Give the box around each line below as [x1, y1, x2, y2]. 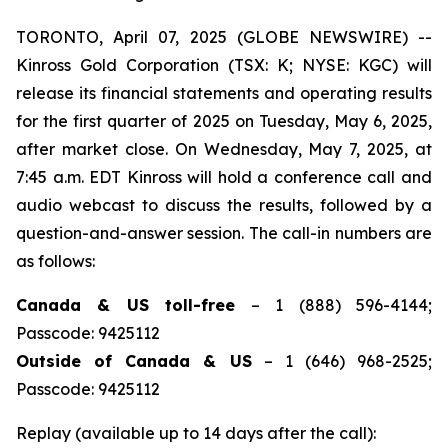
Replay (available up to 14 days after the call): [16, 423, 376, 443]
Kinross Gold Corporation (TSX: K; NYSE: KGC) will [16, 55, 432, 75]
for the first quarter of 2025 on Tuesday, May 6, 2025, [16, 111, 432, 131]
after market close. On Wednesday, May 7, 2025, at [16, 139, 432, 159]
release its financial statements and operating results [16, 83, 432, 103]
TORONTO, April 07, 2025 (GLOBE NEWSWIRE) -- [16, 27, 432, 47]
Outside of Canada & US [16, 351, 252, 371]
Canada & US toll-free [16, 295, 236, 315]
